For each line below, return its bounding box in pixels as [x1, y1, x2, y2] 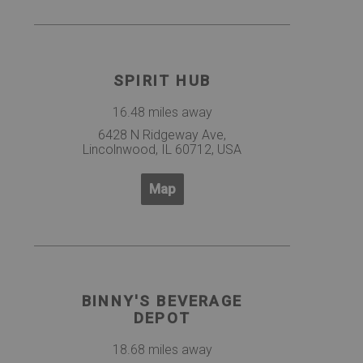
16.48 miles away [112, 104, 212, 120]
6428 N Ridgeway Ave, [98, 126, 226, 143]
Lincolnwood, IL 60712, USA [83, 141, 241, 157]
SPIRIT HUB [113, 71, 211, 90]
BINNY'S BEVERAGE [82, 293, 242, 311]
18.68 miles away [112, 342, 212, 358]
